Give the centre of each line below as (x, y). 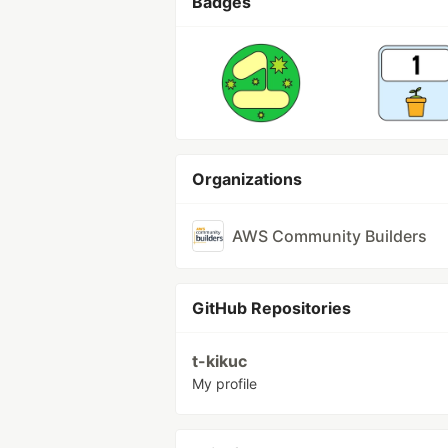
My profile (224, 383)
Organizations (247, 179)
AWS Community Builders (329, 236)
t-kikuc (219, 361)
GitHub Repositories (271, 308)
